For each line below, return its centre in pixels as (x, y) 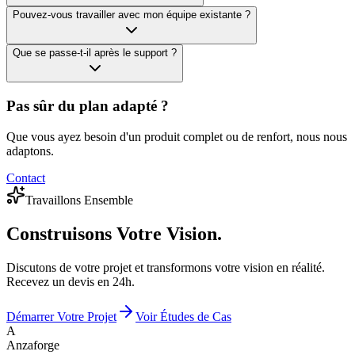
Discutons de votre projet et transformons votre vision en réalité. (166, 267)
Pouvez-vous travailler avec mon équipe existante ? (132, 15)
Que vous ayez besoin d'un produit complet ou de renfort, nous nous (177, 136)
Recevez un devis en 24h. (71, 281)
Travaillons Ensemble (79, 200)
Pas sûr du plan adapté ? (88, 106)
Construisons (59, 233)
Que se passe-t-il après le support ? (95, 53)
